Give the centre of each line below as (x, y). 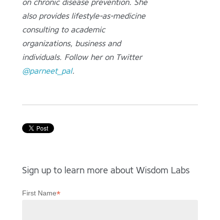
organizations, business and (71, 44)
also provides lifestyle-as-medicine (83, 16)
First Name (39, 193)
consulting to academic (63, 30)
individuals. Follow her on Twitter (82, 57)
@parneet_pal (47, 71)
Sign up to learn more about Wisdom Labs (106, 171)
